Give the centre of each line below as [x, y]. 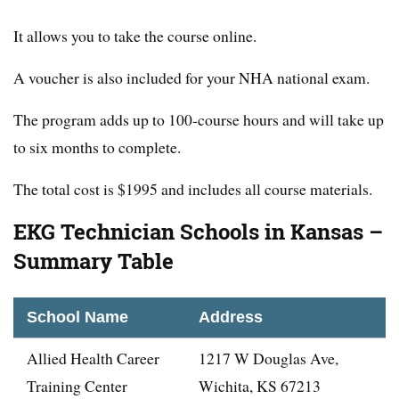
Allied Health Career [93, 358]
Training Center [77, 386]
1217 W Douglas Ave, [269, 358]
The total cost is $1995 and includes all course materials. [193, 189]
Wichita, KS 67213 [260, 386]
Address [231, 318]
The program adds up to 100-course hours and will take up [199, 120]
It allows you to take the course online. [135, 36]
